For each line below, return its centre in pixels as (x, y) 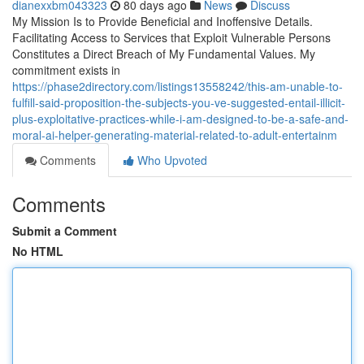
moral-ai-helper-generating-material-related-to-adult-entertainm (175, 135)
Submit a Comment (65, 231)
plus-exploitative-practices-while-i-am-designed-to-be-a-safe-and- (180, 119)
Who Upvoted (171, 160)
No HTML (38, 251)
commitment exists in (66, 70)
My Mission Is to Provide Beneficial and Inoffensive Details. (162, 21)
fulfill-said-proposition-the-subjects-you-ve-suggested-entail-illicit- (179, 102)
